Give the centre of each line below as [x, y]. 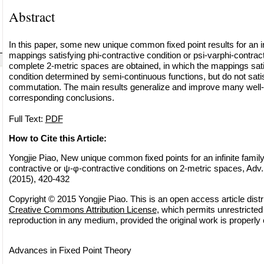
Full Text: [27, 118]
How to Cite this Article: [57, 138]
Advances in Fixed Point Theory [70, 250]
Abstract [32, 16]
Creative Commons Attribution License [82, 209]
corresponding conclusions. [61, 97]
